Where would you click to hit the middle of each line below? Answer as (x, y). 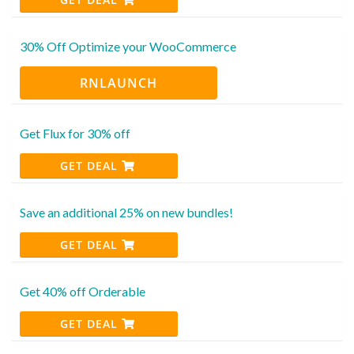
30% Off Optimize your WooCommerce (128, 46)
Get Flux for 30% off (75, 133)
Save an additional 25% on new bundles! (126, 212)
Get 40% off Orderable (83, 291)
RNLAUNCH (119, 83)
